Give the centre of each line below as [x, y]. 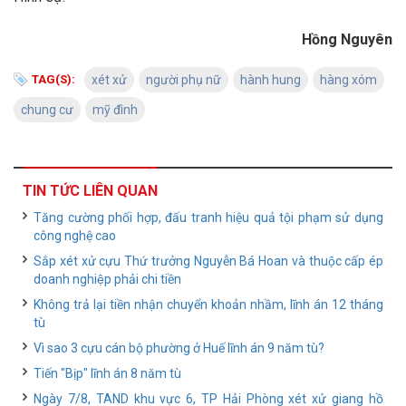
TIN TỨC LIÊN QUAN [90, 191]
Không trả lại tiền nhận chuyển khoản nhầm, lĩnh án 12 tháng [208, 304]
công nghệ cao [75, 236]
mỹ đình [115, 110]
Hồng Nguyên [347, 39]
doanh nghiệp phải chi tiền [107, 279]
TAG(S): [53, 79]
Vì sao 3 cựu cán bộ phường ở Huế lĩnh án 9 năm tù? [179, 348]
